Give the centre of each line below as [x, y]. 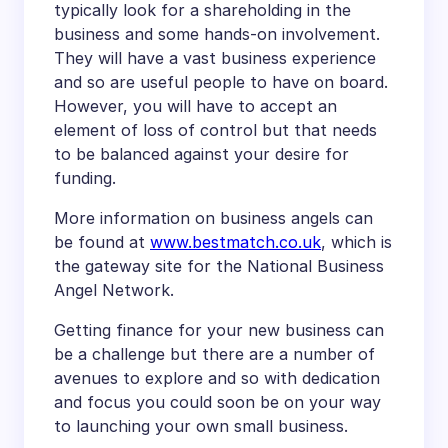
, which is [356, 241]
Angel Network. [114, 289]
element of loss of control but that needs [215, 129]
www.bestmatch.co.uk [235, 241]
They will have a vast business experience [215, 57]
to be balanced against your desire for [201, 153]
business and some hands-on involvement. [217, 33]
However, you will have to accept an [195, 105]
